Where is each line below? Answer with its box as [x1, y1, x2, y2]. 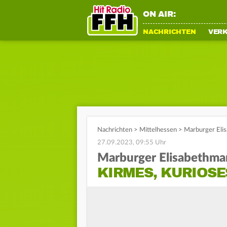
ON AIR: [143, 9, 176, 19]
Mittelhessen [139, 127, 177, 133]
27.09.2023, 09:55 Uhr [97, 139, 166, 146]
